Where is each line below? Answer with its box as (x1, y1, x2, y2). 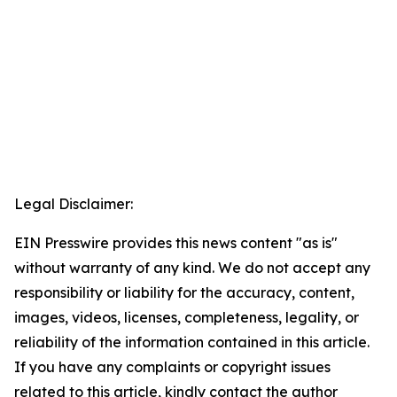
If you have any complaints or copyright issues (14, 358, 331, 377)
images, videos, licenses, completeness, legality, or (14, 308, 359, 327)
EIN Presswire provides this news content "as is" (14, 234, 338, 253)
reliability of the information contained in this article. (14, 333, 370, 352)
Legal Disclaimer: (14, 195, 133, 214)
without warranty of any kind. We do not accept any (14, 259, 370, 277)
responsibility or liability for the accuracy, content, (14, 284, 354, 302)
